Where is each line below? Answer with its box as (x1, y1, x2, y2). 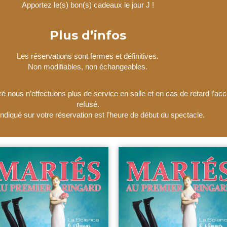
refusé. (76, 99, 99, 108)
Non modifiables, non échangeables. (28, 62, 148, 71)
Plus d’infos (49, 27, 126, 43)
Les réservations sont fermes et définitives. (17, 51, 159, 60)
